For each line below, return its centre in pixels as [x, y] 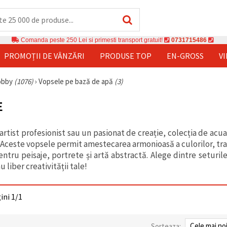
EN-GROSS [185, 55]
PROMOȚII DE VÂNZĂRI [44, 55]
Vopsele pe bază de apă [77, 81]
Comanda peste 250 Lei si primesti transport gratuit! [92, 40]
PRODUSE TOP [126, 55]
